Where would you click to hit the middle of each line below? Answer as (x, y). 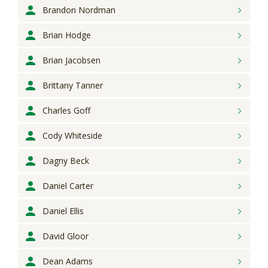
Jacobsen (83, 60)
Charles (57, 110)
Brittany (58, 85)
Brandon (59, 10)
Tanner (89, 85)
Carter (81, 186)
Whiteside (83, 135)
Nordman (97, 10)
